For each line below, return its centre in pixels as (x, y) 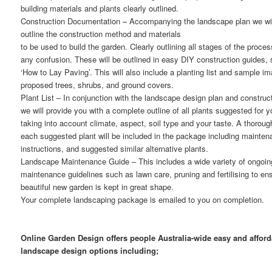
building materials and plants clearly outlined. (100, 8)
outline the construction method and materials (101, 34)
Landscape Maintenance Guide (75, 161)
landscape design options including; (90, 251)
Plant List (38, 98)
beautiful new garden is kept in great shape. (97, 187)
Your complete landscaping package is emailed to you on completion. (143, 200)
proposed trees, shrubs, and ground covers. (97, 85)
